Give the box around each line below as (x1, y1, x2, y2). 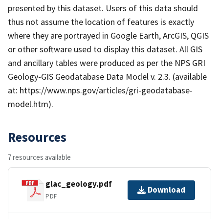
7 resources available (8, 152, 71, 162)
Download (148, 184, 185, 196)
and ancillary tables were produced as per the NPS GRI (8, 57, 205, 68)
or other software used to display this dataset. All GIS (8, 43, 202, 55)
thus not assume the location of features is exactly (8, 16, 194, 27)
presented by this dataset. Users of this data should (8, 2, 198, 14)
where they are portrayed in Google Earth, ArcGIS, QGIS (8, 29, 209, 41)
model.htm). (8, 98, 53, 109)
